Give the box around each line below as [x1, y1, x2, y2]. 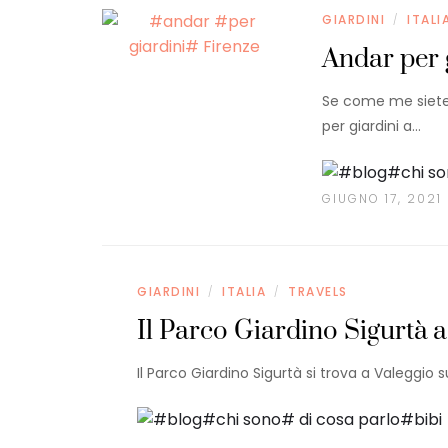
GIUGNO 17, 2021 [322, 190, 443, 208]
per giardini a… [322, 116, 422, 137]
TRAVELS [288, 283, 348, 301]
